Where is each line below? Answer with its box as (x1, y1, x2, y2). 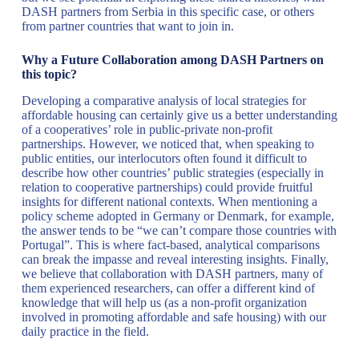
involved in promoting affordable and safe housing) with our (21, 309, 326, 324)
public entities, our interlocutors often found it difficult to (21, 151, 307, 165)
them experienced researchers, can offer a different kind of (21, 280, 315, 295)
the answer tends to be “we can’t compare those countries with (21, 223, 337, 237)
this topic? (21, 67, 77, 82)
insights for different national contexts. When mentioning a (21, 194, 317, 208)
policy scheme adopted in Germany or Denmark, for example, (21, 208, 334, 223)
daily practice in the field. (21, 324, 149, 338)
